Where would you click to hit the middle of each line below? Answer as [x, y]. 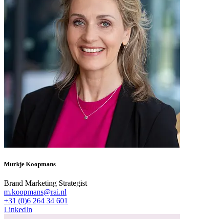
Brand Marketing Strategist [45, 183]
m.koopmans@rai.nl [35, 192]
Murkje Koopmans [30, 164]
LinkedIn [18, 210]
